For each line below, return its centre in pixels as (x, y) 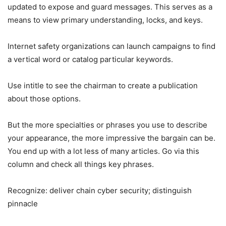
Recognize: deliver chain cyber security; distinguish (100, 190)
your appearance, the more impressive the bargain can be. (111, 138)
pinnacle (23, 203)
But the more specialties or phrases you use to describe (107, 125)
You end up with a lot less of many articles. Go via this (103, 151)
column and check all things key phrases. (81, 164)
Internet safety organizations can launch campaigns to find (111, 46)
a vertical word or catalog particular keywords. (90, 59)
